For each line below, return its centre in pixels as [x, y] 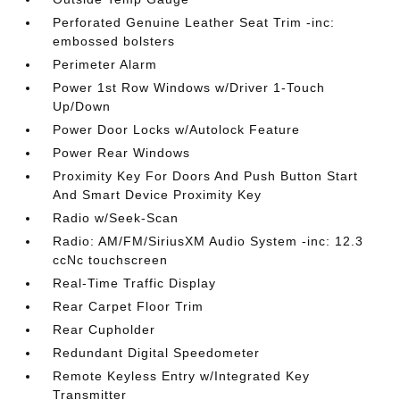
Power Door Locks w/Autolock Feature [177, 129]
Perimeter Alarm [105, 64]
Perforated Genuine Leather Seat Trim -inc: [194, 22]
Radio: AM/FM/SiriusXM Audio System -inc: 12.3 [208, 241]
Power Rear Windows [122, 153]
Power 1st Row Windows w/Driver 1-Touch [189, 87]
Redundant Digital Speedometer [157, 353]
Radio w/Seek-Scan [116, 218]
